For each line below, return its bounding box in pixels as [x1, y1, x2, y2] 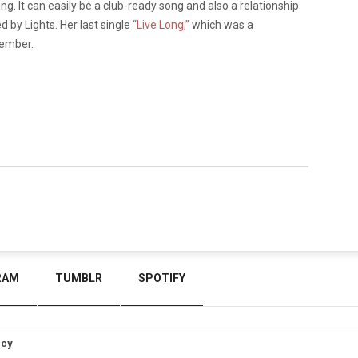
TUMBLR [55, 272, 102, 284]
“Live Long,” [133, 18, 189, 31]
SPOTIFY [138, 272, 185, 284]
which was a [189, 18, 253, 31]
